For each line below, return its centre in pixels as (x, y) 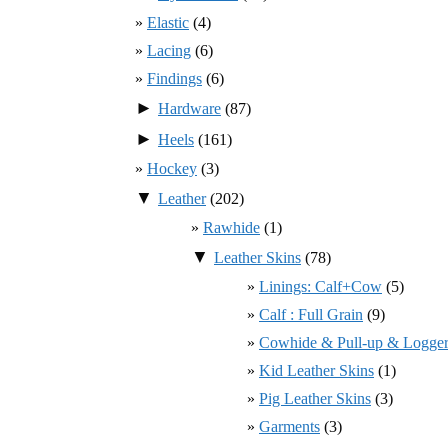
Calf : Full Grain (311, 315)
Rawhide (231, 228)
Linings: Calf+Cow (320, 287)
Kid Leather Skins (316, 371)
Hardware (189, 109)
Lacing (169, 51)
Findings (174, 79)
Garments (289, 427)
